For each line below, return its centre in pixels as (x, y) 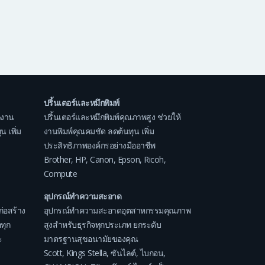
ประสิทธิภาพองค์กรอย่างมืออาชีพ (99, 146)
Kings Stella (86, 253)
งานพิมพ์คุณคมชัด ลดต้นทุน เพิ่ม (98, 131)
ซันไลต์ (123, 253)
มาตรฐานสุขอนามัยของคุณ (91, 239)
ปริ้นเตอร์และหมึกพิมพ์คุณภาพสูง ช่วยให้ (112, 117)
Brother (57, 160)
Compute (60, 174)
